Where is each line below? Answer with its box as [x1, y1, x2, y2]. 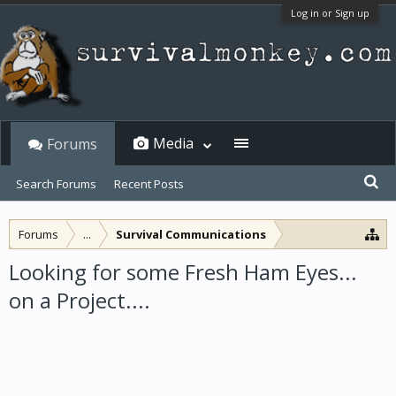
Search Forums [16, 176, 96, 192]
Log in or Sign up [291, 6, 369, 19]
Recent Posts [114, 176, 184, 192]
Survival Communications [116, 226, 266, 242]
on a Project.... [9, 286, 150, 315]
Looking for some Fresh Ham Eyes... [9, 257, 357, 286]
